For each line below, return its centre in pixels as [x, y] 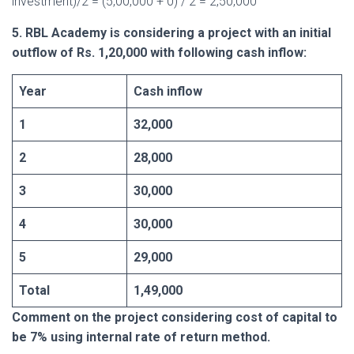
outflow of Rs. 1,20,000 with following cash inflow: [159, 52]
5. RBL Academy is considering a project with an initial [171, 32]
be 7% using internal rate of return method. [141, 337]
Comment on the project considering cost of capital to [175, 317]
